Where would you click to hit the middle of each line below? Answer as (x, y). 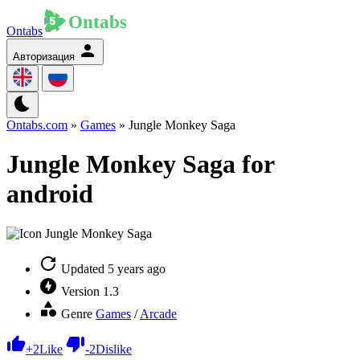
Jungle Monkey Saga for (140, 164)
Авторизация (44, 57)
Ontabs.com (37, 125)
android (50, 194)
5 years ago (137, 268)
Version (80, 291)
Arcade (158, 313)
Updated (83, 268)
